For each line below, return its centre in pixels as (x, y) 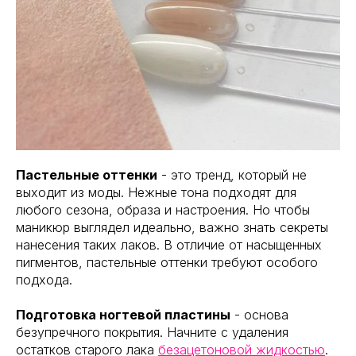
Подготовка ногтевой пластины (123, 315)
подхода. (44, 280)
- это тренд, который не (232, 175)
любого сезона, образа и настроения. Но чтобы (163, 210)
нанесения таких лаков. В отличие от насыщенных (169, 245)
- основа (259, 315)
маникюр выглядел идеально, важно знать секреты (172, 228)
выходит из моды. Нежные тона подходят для (156, 193)
